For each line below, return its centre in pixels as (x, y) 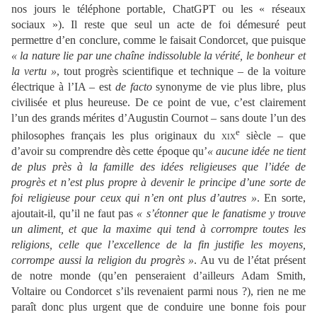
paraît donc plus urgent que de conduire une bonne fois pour (158, 306)
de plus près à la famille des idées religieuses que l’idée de (158, 166)
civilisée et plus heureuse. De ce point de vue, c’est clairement (158, 102)
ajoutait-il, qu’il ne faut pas (74, 213)
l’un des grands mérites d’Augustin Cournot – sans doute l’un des (158, 117)
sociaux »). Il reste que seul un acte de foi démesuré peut (158, 24)
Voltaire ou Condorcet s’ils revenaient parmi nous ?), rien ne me (158, 291)
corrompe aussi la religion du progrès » (103, 260)
